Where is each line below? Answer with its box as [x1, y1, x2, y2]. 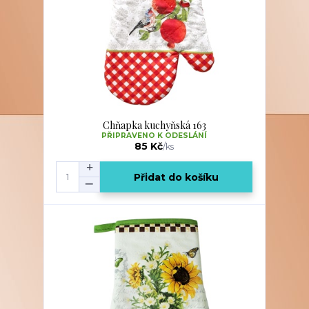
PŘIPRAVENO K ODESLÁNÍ [101, 131, 208, 140]
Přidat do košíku [134, 170, 219, 183]
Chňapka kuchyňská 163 [102, 119, 206, 132]
